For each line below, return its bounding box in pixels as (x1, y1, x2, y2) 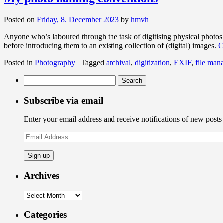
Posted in (4, 58, 33, 67)
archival (106, 58, 131, 67)
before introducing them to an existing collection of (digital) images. (4, 41, 218, 50)
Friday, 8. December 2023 (37, 15, 119, 24)
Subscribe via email (24, 95, 103, 106)
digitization (135, 58, 170, 67)
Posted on (4, 15, 35, 24)
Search (23, 74, 45, 83)
